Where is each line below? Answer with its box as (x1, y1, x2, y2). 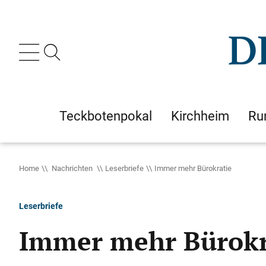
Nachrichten (50, 163, 94, 173)
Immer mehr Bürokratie (154, 163, 232, 173)
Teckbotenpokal (59, 107, 152, 125)
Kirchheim (171, 107, 229, 125)
